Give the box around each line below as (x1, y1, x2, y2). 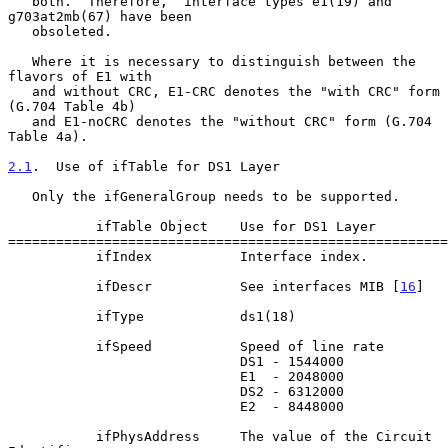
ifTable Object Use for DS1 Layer (8, 218, 96, 234)
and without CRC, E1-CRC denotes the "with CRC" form (8, 83, 32, 99)
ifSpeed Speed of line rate (8, 338, 96, 354)
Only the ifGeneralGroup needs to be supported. (8, 188, 32, 204)
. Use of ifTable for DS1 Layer (32, 158, 280, 174)
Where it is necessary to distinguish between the (8, 53, 32, 69)
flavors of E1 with (8, 68, 152, 84)
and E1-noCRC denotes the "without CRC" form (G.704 (8, 113, 32, 129)
